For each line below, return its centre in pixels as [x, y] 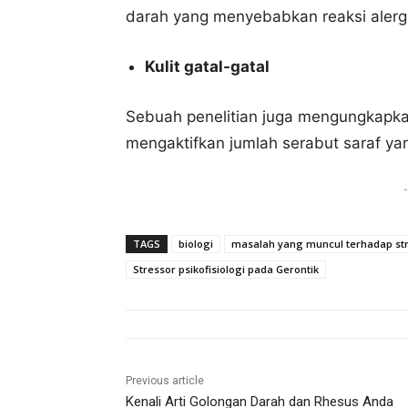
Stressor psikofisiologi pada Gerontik [226, 270]
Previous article [165, 381]
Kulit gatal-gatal [207, 67]
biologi [196, 244]
